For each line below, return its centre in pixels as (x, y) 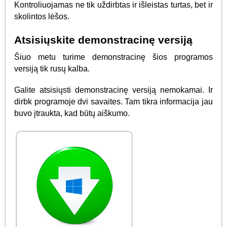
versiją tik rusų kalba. (52, 69)
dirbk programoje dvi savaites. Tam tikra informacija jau (113, 102)
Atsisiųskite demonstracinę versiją (104, 40)
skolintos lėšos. (42, 17)
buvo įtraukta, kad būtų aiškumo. (72, 113)
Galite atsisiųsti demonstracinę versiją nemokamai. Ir (113, 90)
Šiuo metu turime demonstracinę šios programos (113, 57)
